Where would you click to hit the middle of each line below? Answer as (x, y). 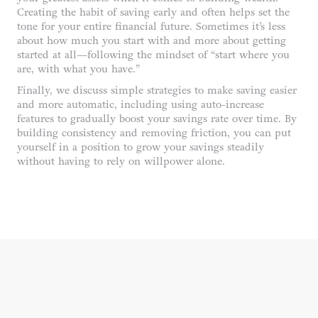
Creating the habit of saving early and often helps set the (153, 12)
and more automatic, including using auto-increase (141, 104)
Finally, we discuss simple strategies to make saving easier (157, 90)
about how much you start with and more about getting (152, 40)
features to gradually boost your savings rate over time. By (157, 119)
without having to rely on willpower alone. (121, 161)
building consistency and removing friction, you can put (154, 133)
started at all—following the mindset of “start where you (153, 55)
